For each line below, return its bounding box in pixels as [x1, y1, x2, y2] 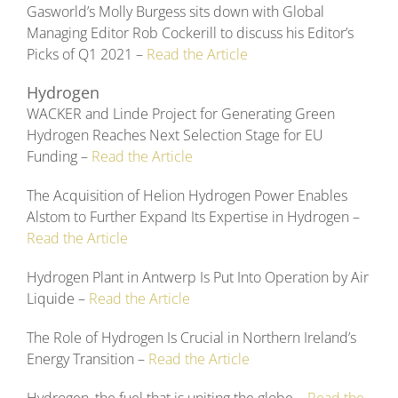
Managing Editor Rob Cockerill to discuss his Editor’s [27, 23, 354, 44]
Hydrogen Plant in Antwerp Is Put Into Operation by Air [27, 267, 369, 288]
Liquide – [27, 289, 89, 309]
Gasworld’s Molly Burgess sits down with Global [27, 2, 324, 22]
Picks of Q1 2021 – [27, 44, 147, 65]
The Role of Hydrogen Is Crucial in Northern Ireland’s [27, 328, 356, 348]
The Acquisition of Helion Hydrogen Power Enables [27, 186, 347, 206]
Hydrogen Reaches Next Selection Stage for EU [27, 125, 323, 146]
